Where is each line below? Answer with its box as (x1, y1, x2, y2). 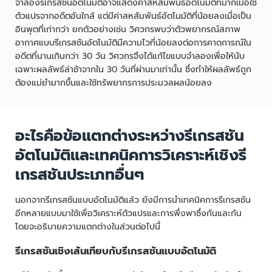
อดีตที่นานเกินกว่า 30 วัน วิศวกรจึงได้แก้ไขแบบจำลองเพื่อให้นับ (15, 49, 245, 63)
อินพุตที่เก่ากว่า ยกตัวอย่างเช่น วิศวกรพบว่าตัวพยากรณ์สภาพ (15, 22, 240, 36)
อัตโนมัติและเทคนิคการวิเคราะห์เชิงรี (15, 143, 246, 167)
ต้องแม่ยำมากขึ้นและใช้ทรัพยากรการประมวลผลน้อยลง (15, 76, 215, 89)
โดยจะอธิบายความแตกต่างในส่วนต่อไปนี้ (15, 220, 163, 233)
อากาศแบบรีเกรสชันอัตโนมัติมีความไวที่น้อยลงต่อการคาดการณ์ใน (15, 36, 251, 49)
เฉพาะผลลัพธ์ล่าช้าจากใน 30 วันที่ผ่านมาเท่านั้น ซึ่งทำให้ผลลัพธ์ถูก (15, 63, 251, 76)
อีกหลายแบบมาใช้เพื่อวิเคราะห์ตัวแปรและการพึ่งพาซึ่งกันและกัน (15, 206, 242, 220)
